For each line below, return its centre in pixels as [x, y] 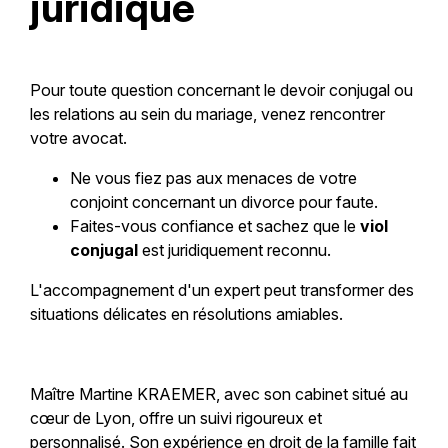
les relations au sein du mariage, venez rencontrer [207, 114]
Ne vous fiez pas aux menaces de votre [213, 178]
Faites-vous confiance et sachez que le [214, 226]
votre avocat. [78, 138]
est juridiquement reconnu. [234, 250]
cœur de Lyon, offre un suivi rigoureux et [175, 418]
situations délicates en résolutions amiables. [186, 314]
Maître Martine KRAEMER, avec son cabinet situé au [218, 394]
